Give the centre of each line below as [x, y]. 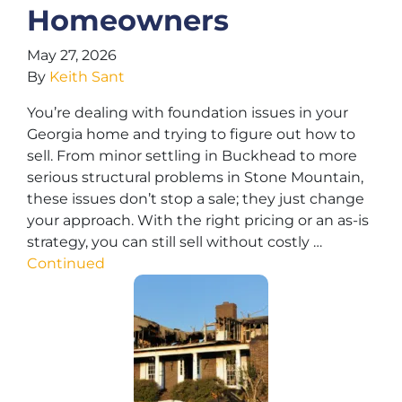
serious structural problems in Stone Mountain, [195, 177]
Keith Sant [87, 77]
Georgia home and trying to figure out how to [191, 134]
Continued [66, 263]
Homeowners [128, 20]
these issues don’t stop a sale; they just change [196, 199]
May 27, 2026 [72, 55]
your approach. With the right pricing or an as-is [198, 220]
